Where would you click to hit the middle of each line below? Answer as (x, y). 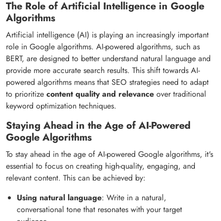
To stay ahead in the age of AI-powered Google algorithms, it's (110, 154)
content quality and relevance (100, 94)
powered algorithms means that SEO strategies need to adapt (107, 82)
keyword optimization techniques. (61, 106)
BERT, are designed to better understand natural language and (108, 58)
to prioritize (26, 94)
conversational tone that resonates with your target (99, 209)
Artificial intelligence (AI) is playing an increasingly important (107, 35)
